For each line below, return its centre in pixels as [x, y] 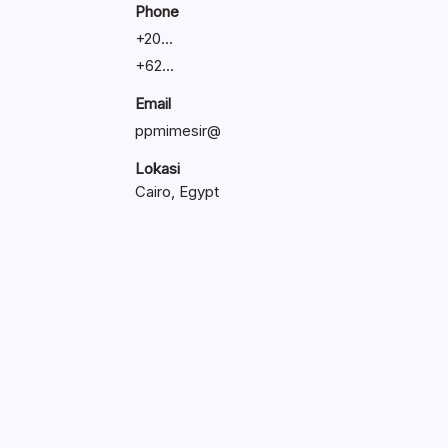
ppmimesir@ [177, 130]
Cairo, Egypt [176, 191]
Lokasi [157, 168]
